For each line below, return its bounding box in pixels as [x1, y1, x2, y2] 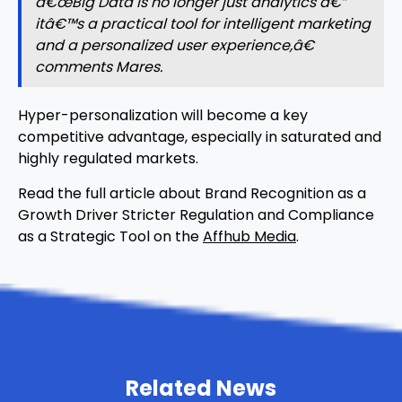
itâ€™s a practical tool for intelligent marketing [35, 13, 371, 35]
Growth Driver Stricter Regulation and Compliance [18, 205, 374, 226]
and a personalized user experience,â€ [35, 35, 314, 57]
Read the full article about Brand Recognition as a [18, 183, 366, 205]
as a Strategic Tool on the [18, 226, 203, 248]
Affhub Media [203, 226, 296, 248]
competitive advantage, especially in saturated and [18, 127, 381, 148]
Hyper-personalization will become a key [18, 105, 308, 127]
